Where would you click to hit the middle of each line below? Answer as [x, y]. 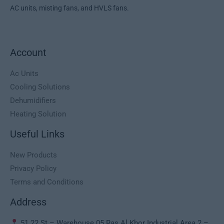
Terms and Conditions [47, 182]
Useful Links [37, 134]
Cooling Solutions [40, 87]
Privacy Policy [33, 169]
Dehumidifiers [33, 101]
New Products [33, 155]
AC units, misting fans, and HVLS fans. [69, 8]
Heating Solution [38, 114]
